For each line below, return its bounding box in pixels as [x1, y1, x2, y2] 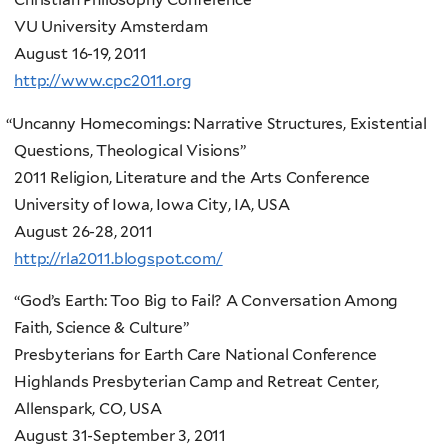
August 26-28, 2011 [14, 221, 153, 241]
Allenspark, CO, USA [14, 399, 162, 419]
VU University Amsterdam [14, 17, 208, 37]
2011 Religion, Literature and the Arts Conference [14, 167, 371, 187]
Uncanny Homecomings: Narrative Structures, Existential [12, 113, 427, 133]
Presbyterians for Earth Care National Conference [14, 345, 377, 365]
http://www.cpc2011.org [14, 71, 192, 91]
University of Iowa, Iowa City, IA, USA [14, 194, 290, 214]
